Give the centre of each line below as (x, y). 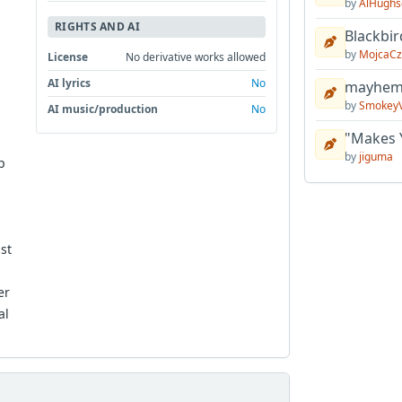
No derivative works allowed (196, 57)
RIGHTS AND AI (97, 26)
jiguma (376, 157)
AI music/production (103, 109)
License (68, 57)
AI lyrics (70, 83)
